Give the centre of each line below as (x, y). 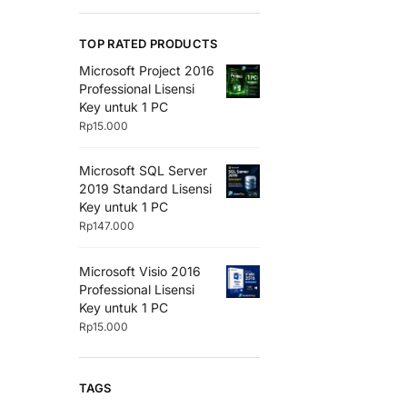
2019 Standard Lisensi (145, 189)
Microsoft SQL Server (143, 171)
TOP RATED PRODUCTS (149, 44)
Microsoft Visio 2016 (140, 271)
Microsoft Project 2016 (147, 71)
